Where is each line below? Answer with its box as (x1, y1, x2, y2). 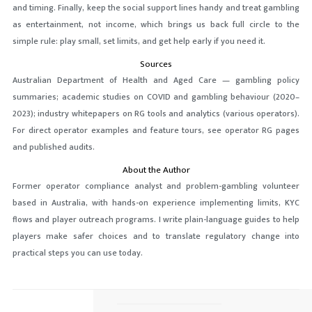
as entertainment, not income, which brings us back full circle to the (12, 17, 300, 32)
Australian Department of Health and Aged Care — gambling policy (12, 73, 300, 88)
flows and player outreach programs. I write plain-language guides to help (12, 212, 300, 227)
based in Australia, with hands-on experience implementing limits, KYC (12, 196, 300, 210)
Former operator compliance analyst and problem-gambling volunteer (12, 179, 300, 194)
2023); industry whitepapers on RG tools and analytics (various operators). (12, 107, 300, 121)
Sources (140, 56, 172, 72)
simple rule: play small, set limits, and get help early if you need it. (12, 34, 265, 49)
